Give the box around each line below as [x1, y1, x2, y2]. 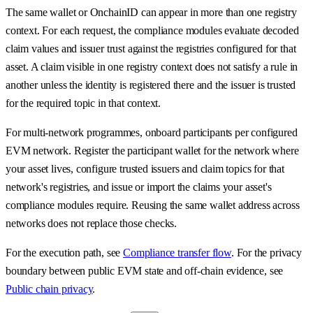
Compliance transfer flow [123, 246, 231, 259]
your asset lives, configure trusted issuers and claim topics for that [6, 162, 284, 175]
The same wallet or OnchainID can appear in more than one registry [6, 6, 297, 18]
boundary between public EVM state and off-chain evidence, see [6, 264, 284, 277]
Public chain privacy [6, 282, 93, 295]
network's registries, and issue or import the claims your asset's [6, 180, 272, 193]
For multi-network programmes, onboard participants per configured [6, 126, 298, 138]
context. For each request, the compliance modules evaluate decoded [6, 24, 299, 36]
